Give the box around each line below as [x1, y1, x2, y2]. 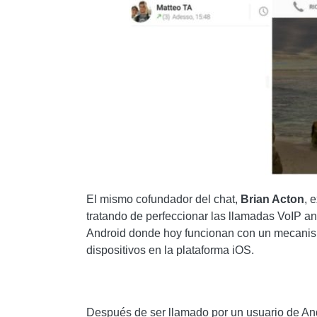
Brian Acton [241, 193, 304, 205]
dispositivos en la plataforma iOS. [86, 244, 254, 256]
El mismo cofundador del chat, [86, 193, 241, 205]
